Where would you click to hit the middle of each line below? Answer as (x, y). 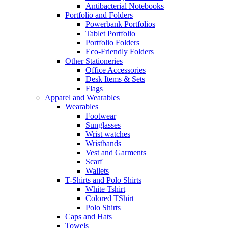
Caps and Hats (89, 216)
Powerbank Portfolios (120, 24)
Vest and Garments (116, 152)
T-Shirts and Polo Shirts (103, 180)
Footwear (101, 116)
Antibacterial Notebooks (125, 6)
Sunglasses (103, 125)
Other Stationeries (94, 61)
